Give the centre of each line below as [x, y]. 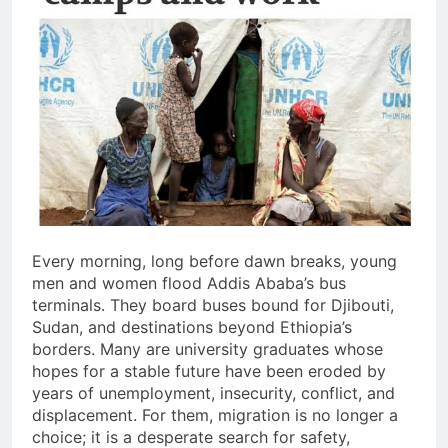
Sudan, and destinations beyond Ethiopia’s [192, 327]
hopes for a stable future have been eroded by [209, 371]
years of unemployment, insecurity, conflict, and [213, 393]
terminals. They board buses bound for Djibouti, [213, 305]
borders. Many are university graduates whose [207, 349]
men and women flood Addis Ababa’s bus [189, 283]
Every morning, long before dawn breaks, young [214, 261]
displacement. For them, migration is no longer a [215, 415]
